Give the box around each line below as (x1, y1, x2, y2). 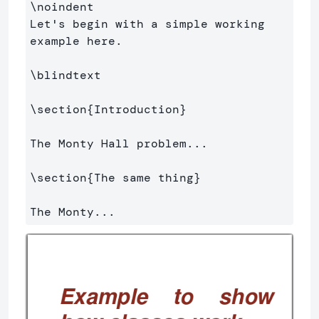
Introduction (94, 101, 179, 117)
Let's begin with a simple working (30, 16, 265, 31)
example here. (30, 33, 122, 48)
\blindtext (30, 67, 101, 83)
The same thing (94, 169, 194, 185)
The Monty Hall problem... (30, 135, 208, 151)
